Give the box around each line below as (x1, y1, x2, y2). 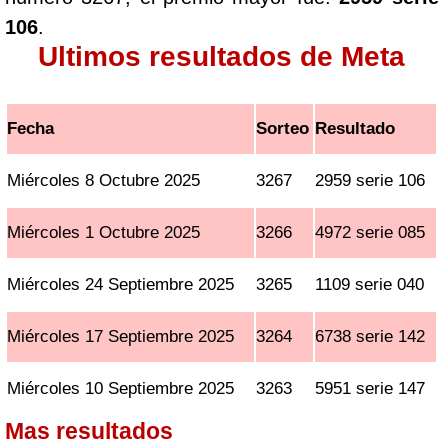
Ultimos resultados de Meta (38, 41, 406, 72)
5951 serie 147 (315, 379, 426, 398)
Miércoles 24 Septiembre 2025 (7, 275, 235, 294)
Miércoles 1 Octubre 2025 (7, 223, 201, 242)
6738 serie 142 (315, 327, 426, 346)
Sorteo (256, 119, 310, 138)
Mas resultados (5, 418, 173, 444)
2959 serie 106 (315, 171, 426, 190)
